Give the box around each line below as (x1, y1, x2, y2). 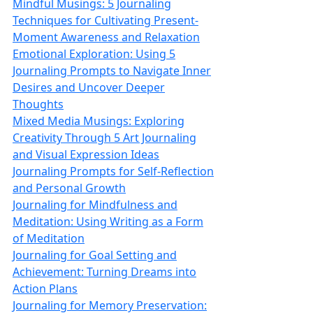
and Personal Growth (13, 180, 126, 196)
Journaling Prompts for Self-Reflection (13, 163, 214, 179)
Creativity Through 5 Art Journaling (13, 130, 196, 145)
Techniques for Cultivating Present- (13, 13, 198, 28)
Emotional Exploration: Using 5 (13, 46, 175, 61)
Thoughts (13, 96, 64, 112)
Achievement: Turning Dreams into (13, 264, 196, 279)
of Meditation (13, 231, 85, 246)
